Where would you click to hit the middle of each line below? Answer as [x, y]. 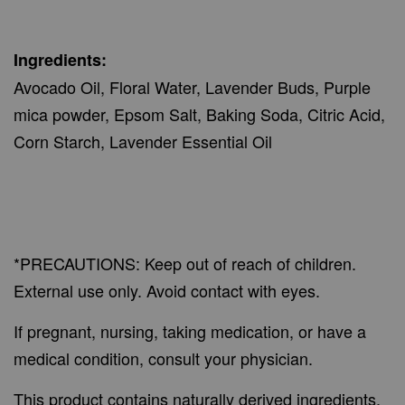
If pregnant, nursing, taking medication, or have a [190, 331]
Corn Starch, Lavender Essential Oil [143, 141]
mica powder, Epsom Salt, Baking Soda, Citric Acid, [199, 114]
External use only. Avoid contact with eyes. [169, 291]
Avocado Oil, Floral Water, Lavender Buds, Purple [192, 87]
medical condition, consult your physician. [165, 358]
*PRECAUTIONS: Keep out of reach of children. [185, 264]
